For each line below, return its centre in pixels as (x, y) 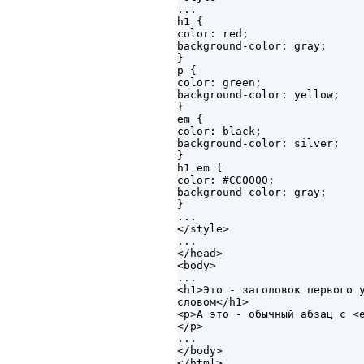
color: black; (219, 132)
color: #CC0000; (226, 180)
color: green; (219, 83)
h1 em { (200, 168)
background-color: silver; (258, 144)
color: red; (213, 34)
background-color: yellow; (258, 95)
